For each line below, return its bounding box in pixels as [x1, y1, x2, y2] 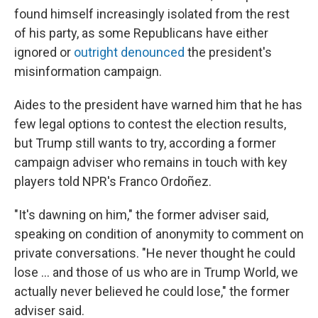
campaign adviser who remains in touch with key [14, 155, 287, 170]
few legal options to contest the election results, [14, 116, 286, 131]
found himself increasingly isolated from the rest [14, 6, 290, 21]
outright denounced [74, 45, 185, 60]
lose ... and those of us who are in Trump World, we [14, 265, 298, 280]
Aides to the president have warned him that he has [14, 97, 302, 112]
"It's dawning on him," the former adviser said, [14, 207, 268, 222]
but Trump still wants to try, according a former [14, 136, 276, 150]
